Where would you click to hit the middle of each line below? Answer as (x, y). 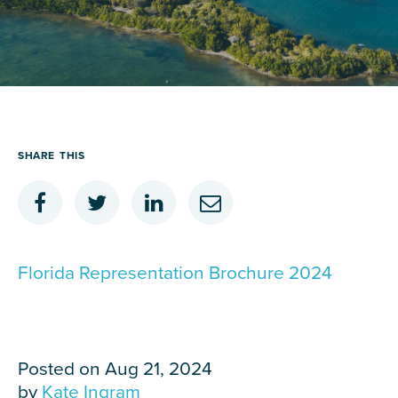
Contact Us (91, 88)
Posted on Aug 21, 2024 (115, 369)
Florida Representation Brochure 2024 (175, 273)
